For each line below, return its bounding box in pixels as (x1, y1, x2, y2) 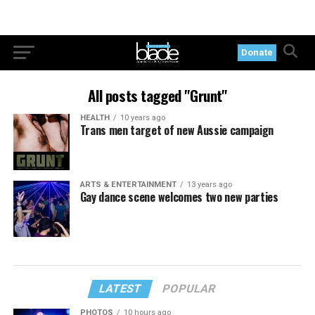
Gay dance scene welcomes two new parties (79, 188, 278, 205)
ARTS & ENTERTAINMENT (79, 179, 176, 189)
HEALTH (79, 113, 110, 122)
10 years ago (120, 113, 165, 122)
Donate (241, 47, 274, 58)
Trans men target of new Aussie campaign (79, 122, 274, 139)
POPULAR (161, 281, 218, 295)
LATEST (98, 281, 144, 295)
